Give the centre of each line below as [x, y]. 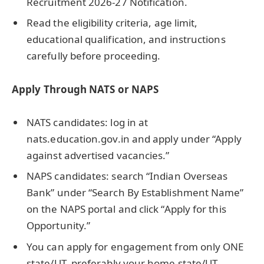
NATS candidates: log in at [88, 122]
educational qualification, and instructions [126, 39]
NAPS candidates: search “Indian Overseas [127, 176]
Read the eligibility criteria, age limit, [112, 23]
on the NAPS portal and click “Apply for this [126, 209]
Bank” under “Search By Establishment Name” [135, 193]
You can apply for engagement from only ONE [135, 246]
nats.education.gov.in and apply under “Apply [134, 138]
